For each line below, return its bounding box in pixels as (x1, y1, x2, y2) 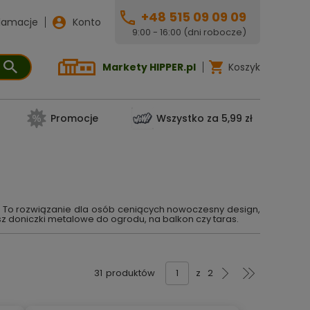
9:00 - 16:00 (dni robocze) (132, 26, 246, 39)
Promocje (50, 111, 98, 125)
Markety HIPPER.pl (102, 60, 197, 74)
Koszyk (228, 60, 260, 74)
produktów (106, 266, 155, 280)
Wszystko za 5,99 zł (156, 111, 253, 125)
